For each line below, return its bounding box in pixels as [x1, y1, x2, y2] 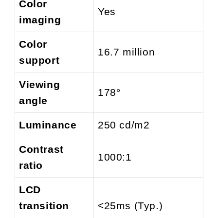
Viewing [19, 78, 60, 90]
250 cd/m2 [98, 119, 150, 130]
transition [19, 200, 69, 211]
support [19, 54, 60, 66]
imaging [19, 14, 61, 25]
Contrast [19, 143, 64, 155]
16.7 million [98, 46, 155, 57]
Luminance [19, 119, 77, 130]
